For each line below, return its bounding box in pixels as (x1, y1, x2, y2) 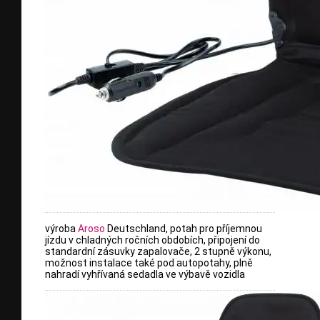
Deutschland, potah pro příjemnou (105, 222, 262, 234)
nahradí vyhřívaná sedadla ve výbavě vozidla (45, 268, 245, 280)
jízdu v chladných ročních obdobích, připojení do (45, 234, 260, 246)
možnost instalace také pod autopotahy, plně (45, 256, 253, 269)
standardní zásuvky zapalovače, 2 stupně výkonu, (45, 245, 271, 257)
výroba (45, 222, 78, 234)
